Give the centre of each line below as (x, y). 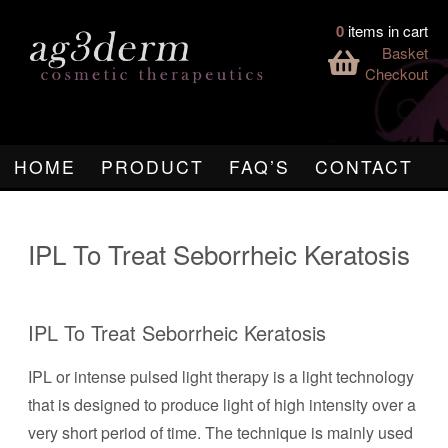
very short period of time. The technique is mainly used (220, 432)
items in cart (388, 30)
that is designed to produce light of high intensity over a (222, 404)
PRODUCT (152, 166)
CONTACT (364, 166)
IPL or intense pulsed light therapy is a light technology (221, 376)
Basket (405, 52)
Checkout (396, 73)
